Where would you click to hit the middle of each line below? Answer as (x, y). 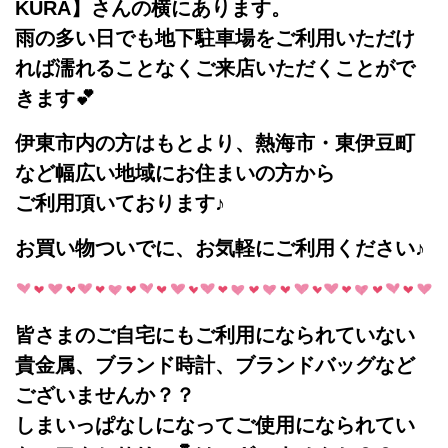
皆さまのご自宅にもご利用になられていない (215, 335)
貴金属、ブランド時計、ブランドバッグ (195, 365)
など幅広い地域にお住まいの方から (175, 173)
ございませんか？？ (105, 395)
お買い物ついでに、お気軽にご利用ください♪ (220, 248)
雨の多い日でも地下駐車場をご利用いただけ (215, 38)
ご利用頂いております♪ (120, 203)
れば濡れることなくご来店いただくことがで (215, 68)
